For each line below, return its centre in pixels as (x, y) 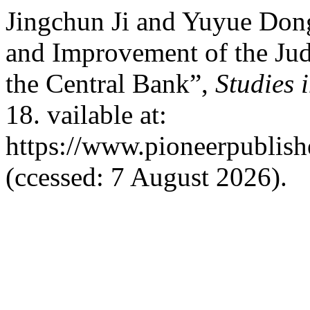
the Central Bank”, (110, 83)
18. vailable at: (86, 115)
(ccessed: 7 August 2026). (146, 177)
